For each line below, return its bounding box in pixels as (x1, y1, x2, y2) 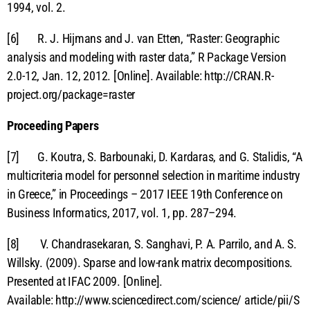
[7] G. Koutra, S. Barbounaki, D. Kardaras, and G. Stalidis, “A (7, 149, 302, 164)
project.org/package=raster (7, 86, 135, 102)
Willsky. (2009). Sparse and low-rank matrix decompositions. (7, 255, 293, 270)
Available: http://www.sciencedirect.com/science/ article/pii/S (7, 292, 300, 307)
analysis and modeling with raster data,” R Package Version (7, 49, 286, 64)
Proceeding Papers (7, 118, 99, 133)
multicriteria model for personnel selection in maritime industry (7, 167, 300, 183)
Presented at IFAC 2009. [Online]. (7, 273, 163, 289)
